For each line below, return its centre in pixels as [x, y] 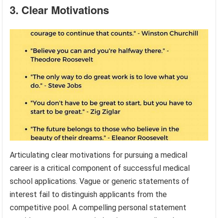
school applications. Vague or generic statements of [100, 181]
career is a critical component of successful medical [100, 168]
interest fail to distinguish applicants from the [89, 194]
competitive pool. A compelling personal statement [98, 207]
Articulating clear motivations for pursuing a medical [99, 155]
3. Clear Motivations [60, 9]
